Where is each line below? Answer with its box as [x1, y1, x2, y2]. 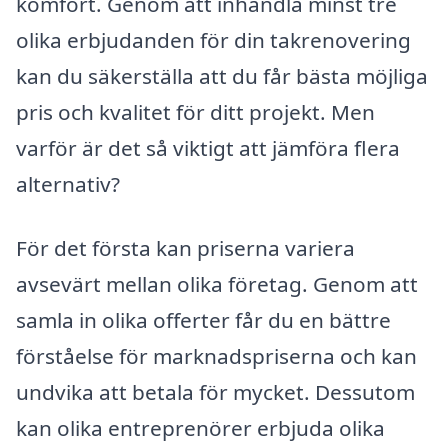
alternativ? [16, 170, 120, 199]
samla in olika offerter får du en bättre [16, 306, 391, 335]
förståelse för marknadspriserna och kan [16, 342, 417, 371]
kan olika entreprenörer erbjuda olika [16, 414, 385, 443]
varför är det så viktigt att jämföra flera [16, 134, 400, 163]
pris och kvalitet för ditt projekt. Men [16, 98, 375, 127]
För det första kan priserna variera [16, 234, 355, 263]
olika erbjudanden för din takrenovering [16, 26, 411, 55]
